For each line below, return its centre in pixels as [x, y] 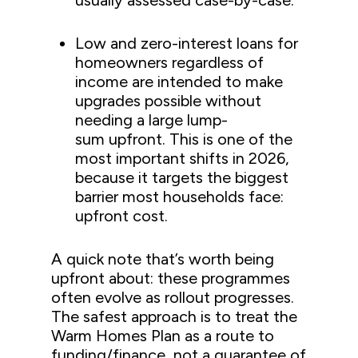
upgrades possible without [169, 101]
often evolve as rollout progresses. [173, 297]
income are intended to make [179, 82]
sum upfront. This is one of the [184, 139]
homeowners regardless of [170, 62]
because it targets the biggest [182, 177]
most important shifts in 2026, [183, 158]
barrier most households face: [180, 197]
